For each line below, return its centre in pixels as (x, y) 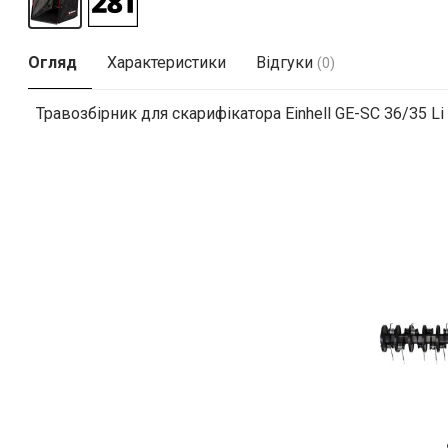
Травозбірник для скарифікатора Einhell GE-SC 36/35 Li (240, 114)
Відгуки (286, 63)
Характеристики (166, 63)
